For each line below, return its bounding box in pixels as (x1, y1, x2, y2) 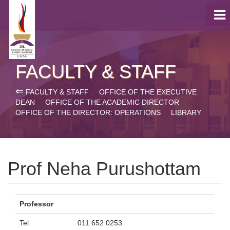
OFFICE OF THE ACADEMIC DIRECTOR (45, 98, 179, 106)
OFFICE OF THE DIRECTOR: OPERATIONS (15, 108, 161, 117)
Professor (20, 200, 53, 208)
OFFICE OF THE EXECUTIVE (99, 88, 197, 96)
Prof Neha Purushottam (8, 158, 201, 179)
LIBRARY (171, 108, 201, 117)
